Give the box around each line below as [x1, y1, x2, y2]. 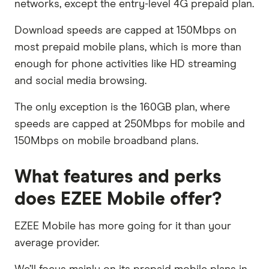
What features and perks [14, 168, 222, 186]
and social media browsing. [14, 75, 147, 86]
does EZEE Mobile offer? [14, 190, 222, 208]
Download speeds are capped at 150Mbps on [14, 25, 237, 36]
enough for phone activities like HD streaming [14, 58, 237, 70]
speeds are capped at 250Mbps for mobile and [14, 118, 245, 130]
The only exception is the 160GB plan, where [14, 101, 230, 113]
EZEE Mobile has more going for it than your [14, 220, 231, 232]
